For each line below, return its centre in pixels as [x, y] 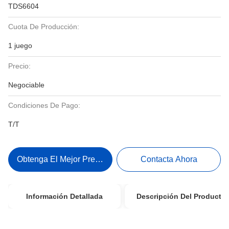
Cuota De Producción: [44, 27]
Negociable [26, 85]
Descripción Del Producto [181, 196]
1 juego [20, 45]
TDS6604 [24, 6]
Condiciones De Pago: [44, 105]
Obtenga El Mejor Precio [62, 159]
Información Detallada [64, 196]
